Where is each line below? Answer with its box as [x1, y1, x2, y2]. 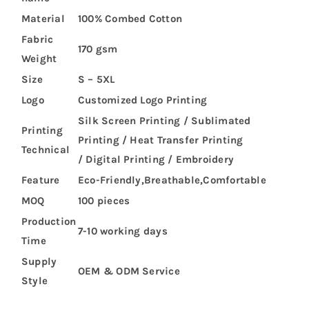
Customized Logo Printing [77, 93, 208, 106]
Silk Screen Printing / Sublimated [77, 114, 251, 127]
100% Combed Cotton [77, 12, 183, 25]
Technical [21, 143, 70, 156]
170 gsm [77, 42, 118, 55]
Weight [21, 52, 57, 65]
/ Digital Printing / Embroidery [77, 152, 234, 166]
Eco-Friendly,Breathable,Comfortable [77, 173, 266, 186]
